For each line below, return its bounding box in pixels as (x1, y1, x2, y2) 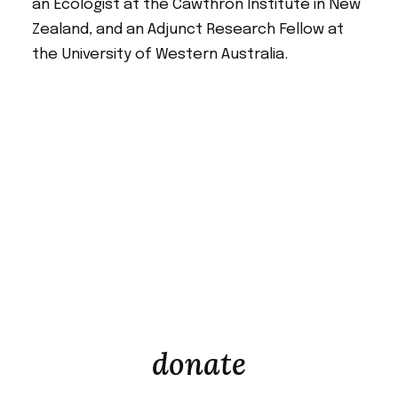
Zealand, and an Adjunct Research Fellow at (31, 22, 344, 38)
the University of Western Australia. (31, 47, 288, 63)
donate (152, 345, 246, 384)
